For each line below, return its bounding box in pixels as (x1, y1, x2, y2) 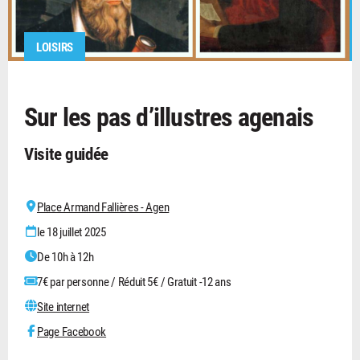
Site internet (37, 297, 90, 314)
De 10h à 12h (37, 247, 94, 264)
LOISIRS (36, 38, 73, 55)
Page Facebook (37, 322, 107, 339)
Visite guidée (24, 141, 109, 165)
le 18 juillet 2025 (37, 223, 106, 239)
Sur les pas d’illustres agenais (24, 98, 314, 133)
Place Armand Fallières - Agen (37, 198, 170, 215)
